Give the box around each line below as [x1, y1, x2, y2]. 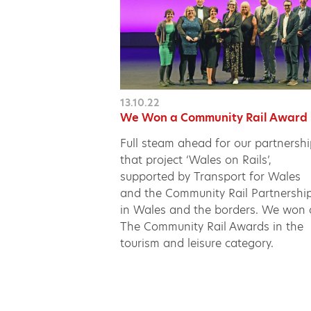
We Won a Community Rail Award [120, 109, 308, 126]
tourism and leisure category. [120, 235, 274, 251]
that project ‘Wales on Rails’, [120, 151, 272, 168]
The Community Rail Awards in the [120, 218, 304, 235]
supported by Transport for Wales [120, 168, 301, 185]
